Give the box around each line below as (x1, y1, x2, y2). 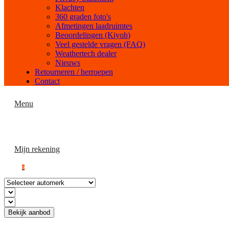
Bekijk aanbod (8, 209, 50, 216)
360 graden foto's (55, 12, 111, 21)
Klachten (55, 3, 84, 12)
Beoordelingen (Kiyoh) (55, 31, 130, 39)
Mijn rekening (14, 145, 60, 153)
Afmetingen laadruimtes (55, 21, 132, 30)
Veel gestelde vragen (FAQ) (55, 40, 145, 49)
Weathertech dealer (55, 49, 117, 58)
